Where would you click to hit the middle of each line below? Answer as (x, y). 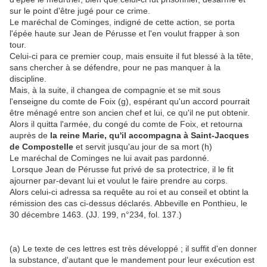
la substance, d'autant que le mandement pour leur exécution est (132, 260)
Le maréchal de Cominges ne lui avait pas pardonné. (109, 158)
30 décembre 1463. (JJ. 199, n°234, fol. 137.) (96, 215)
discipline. (28, 79)
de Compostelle (41, 147)
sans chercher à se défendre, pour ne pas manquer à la (115, 68)
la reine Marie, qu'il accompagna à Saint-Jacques (150, 136)
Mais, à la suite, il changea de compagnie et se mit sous (115, 90)
